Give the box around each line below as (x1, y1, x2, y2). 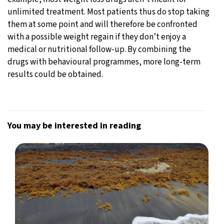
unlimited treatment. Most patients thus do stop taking (7, 5, 209, 18)
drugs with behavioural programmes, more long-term (7, 55, 200, 68)
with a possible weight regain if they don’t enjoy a (7, 30, 186, 43)
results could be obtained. (7, 68, 103, 80)
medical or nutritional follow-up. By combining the (7, 43, 191, 55)
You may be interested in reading (7, 119, 141, 132)
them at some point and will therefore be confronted (7, 18, 197, 30)
